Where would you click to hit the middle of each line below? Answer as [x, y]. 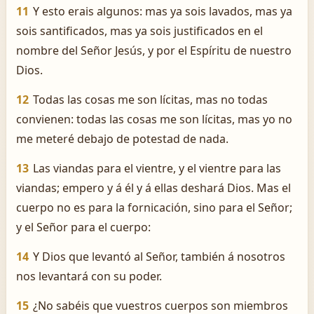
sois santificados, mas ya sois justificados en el [139, 31]
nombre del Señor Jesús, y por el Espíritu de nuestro [154, 50]
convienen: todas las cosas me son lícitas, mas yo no [154, 119]
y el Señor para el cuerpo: [83, 227]
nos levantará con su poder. [89, 276]
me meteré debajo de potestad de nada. [122, 139]
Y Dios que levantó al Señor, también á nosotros [159, 257]
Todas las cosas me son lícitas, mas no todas [150, 100]
